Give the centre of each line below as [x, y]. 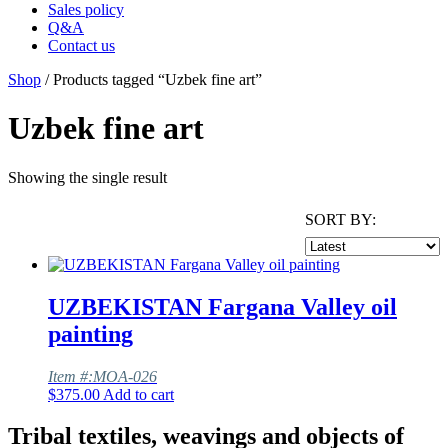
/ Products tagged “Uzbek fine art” [151, 79]
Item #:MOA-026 [102, 376]
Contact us [81, 45]
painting [90, 333]
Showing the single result [87, 177]
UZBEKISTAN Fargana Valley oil [222, 306]
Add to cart [138, 394]
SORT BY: [340, 219]
